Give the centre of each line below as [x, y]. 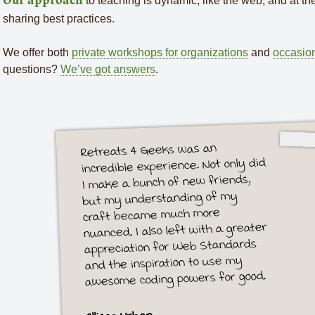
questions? [32, 69]
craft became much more [152, 214]
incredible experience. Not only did [174, 165]
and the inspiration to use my [163, 263]
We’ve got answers [108, 69]
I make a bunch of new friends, [166, 181]
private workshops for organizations [160, 52]
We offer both [37, 52]
